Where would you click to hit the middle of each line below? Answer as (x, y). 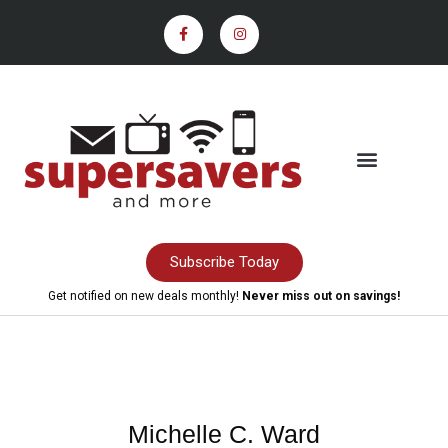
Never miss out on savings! (321, 295)
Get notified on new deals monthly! (145, 295)
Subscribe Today (224, 261)
